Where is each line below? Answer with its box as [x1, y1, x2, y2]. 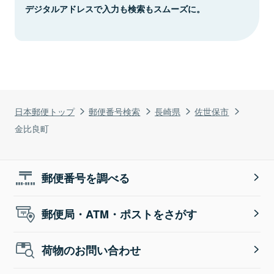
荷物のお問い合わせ [42, 242, 141, 258]
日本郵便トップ [15, 104, 75, 117]
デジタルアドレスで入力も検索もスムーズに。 [25, 2, 205, 15]
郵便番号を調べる [42, 169, 130, 186]
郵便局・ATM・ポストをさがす [42, 206, 198, 222]
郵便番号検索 [89, 104, 141, 117]
